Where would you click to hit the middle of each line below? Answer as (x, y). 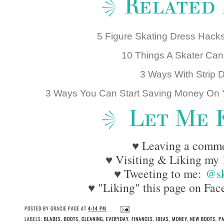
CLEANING (92, 219)
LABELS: (34, 219)
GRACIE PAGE (65, 208)
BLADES (52, 219)
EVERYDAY (117, 219)
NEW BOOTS (203, 219)
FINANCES (142, 219)
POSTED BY (37, 208)
